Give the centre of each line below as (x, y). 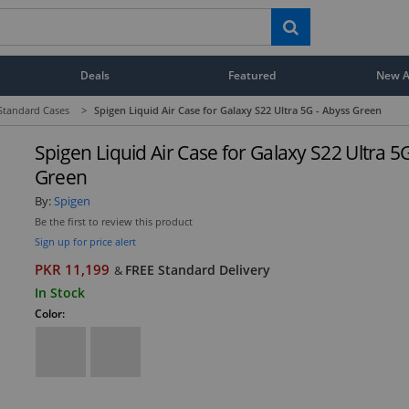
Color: (49, 313)
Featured (252, 75)
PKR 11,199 (72, 269)
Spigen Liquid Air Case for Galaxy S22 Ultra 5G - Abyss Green (238, 110)
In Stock (59, 292)
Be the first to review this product (113, 221)
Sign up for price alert (85, 241)
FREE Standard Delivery (197, 269)
